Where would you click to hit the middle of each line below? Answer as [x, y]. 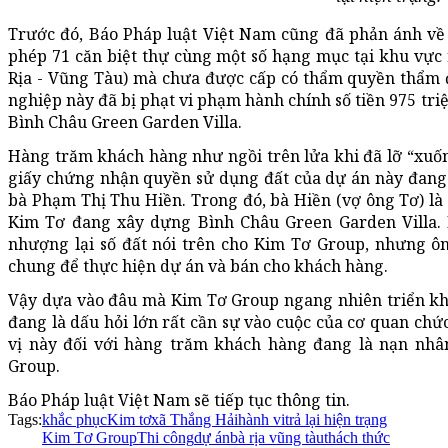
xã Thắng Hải [194, 419]
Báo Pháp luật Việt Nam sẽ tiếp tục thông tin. [179, 399]
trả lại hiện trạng [336, 419]
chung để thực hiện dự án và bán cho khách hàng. [198, 265]
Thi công [165, 437]
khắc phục [74, 419]
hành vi [261, 419]
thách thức [357, 437]
